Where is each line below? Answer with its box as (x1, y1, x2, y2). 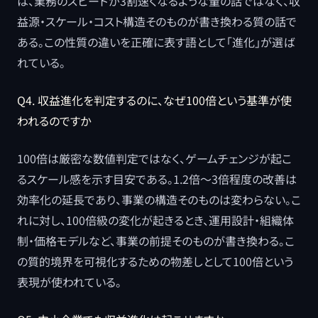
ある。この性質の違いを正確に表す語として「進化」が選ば (17, 33, 295, 50)
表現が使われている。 (17, 273, 121, 290)
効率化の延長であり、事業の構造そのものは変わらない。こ (17, 191, 301, 208)
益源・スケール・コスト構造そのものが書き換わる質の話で (17, 13, 297, 30)
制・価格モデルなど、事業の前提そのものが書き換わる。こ (17, 232, 295, 249)
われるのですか (17, 112, 91, 129)
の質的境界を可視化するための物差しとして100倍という (17, 253, 293, 270)
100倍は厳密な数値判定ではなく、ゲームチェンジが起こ (17, 150, 292, 167)
